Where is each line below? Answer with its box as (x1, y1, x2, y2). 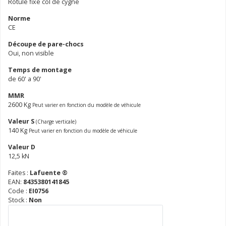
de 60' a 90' (8, 74, 41, 83)
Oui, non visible (8, 48, 54, 58)
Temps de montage (8, 65, 72, 74)
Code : (8, 186, 29, 195)
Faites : (8, 168, 30, 177)
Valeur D (8, 142, 35, 151)
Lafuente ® (30, 168, 68, 177)
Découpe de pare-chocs (8, 39, 84, 48)
